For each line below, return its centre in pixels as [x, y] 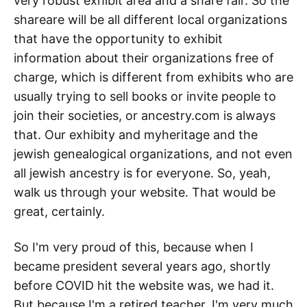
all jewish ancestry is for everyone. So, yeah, [142, 173]
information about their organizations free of [144, 58]
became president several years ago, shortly [142, 267]
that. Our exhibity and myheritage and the [136, 135]
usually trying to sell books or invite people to [145, 97]
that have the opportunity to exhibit [118, 39]
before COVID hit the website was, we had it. [144, 286]
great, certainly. [59, 212]
